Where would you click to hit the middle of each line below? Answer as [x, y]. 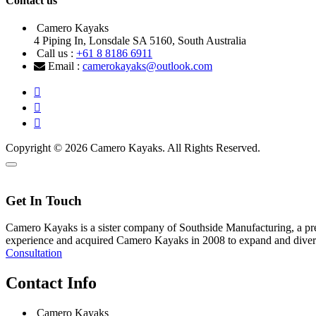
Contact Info [51, 283]
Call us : [55, 53]
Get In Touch [44, 200]
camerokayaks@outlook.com [147, 66]
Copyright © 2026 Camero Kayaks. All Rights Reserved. [133, 147]
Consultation [34, 253]
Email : [64, 66]
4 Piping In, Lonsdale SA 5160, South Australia [140, 40]
